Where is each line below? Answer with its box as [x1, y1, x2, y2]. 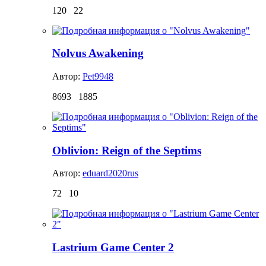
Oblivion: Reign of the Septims [52, 144, 201, 157]
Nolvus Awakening [52, 47, 144, 60]
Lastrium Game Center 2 [52, 241, 174, 254]
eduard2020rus [83, 168, 138, 179]
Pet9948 [83, 71, 113, 81]
